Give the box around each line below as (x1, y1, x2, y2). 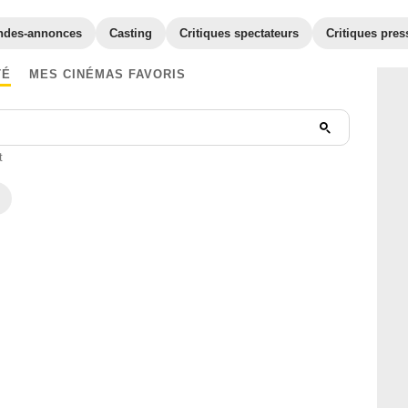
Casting (109, 26, 152, 40)
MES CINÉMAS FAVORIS (28, 67, 186, 81)
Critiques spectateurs (179, 26, 299, 40)
